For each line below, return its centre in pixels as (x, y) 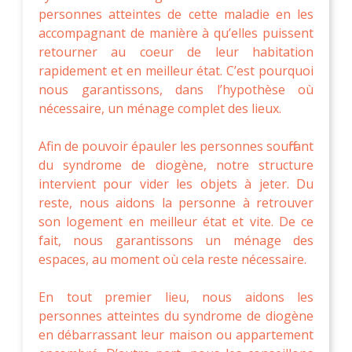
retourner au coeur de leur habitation (176, 51)
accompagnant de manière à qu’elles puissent (176, 33)
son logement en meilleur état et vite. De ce (176, 221)
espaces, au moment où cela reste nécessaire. (172, 259)
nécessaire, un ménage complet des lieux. (160, 108)
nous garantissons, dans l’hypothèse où (176, 89)
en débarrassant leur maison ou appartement (176, 334)
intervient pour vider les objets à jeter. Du (176, 183)
